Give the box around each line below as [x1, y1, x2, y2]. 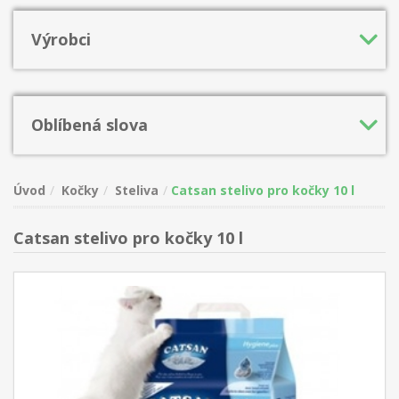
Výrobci [31, 28, 91, 50]
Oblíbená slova [31, 114, 148, 135]
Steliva [115, 182, 159, 199]
